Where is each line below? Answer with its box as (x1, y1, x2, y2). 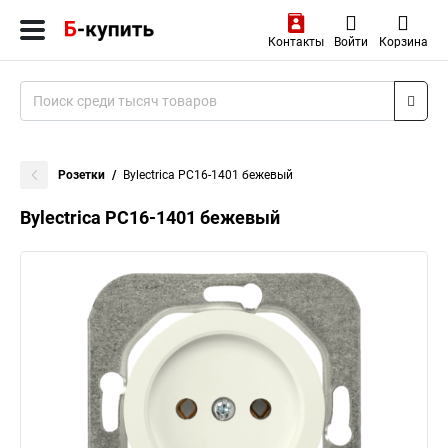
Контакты (267, 35, 324, 49)
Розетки (58, 168, 105, 182)
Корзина (378, 35, 428, 49)
